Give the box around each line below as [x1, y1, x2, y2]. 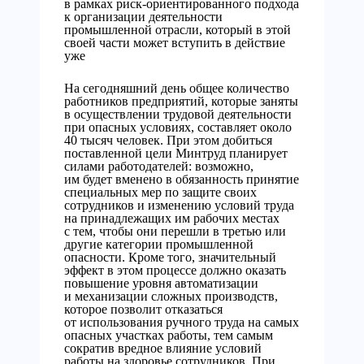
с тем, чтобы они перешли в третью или [64, 224, 286, 238]
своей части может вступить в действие [64, 36, 285, 50]
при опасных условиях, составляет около [64, 120, 292, 134]
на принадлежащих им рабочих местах [64, 211, 279, 225]
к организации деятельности [64, 10, 223, 24]
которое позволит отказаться [64, 302, 223, 316]
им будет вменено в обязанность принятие [64, 172, 299, 186]
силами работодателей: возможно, [64, 159, 253, 173]
